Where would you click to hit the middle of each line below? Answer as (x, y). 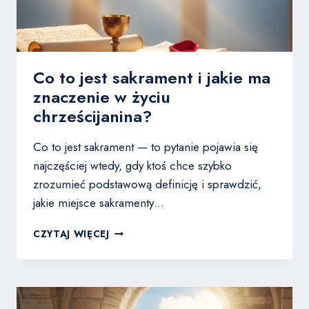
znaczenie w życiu (102, 97)
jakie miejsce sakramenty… (99, 203)
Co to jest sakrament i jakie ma (152, 78)
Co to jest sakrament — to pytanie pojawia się (146, 147)
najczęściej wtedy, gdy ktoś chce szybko (132, 166)
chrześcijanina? (93, 117)
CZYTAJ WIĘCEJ (71, 234)
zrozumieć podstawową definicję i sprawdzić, (147, 185)
